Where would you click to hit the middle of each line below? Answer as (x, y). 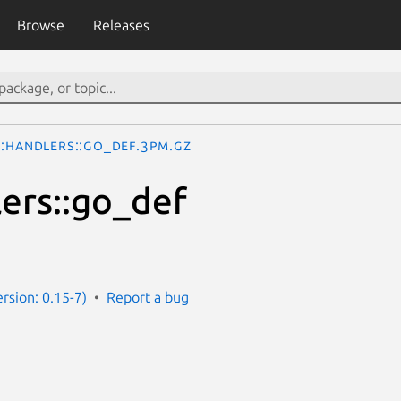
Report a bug (148, 297)
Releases (121, 25)
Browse (40, 25)
